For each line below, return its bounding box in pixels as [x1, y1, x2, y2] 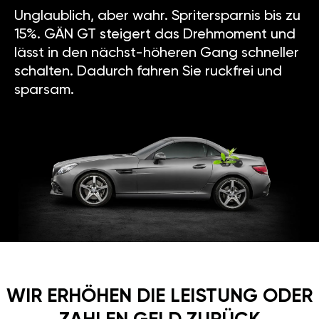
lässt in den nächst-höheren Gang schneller [14, 26, 299, 41]
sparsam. [14, 63, 74, 78]
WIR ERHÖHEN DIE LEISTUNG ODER [6, 266, 313, 286]
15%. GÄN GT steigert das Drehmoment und [14, 7, 296, 22]
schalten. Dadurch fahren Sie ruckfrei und [14, 44, 282, 59]
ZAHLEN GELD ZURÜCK [58, 290, 261, 310]
